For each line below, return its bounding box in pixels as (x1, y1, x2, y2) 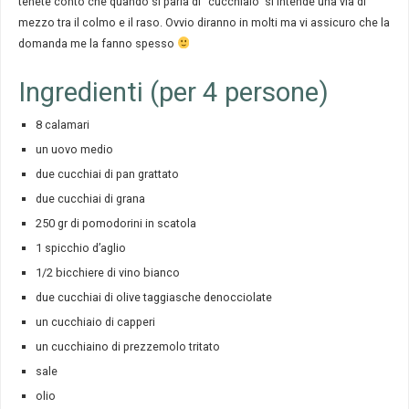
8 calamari (35, 117, 89, 131)
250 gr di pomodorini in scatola (35, 215, 196, 230)
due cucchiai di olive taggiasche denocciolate (35, 289, 272, 304)
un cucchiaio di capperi (35, 314, 155, 329)
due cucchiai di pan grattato (35, 166, 179, 181)
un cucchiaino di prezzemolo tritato (35, 339, 220, 353)
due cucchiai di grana (35, 191, 145, 205)
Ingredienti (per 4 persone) (17, 76, 329, 108)
